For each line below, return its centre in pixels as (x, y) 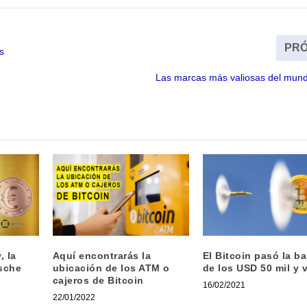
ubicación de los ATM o (111, 268)
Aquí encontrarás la (102, 255)
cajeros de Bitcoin (98, 280)
